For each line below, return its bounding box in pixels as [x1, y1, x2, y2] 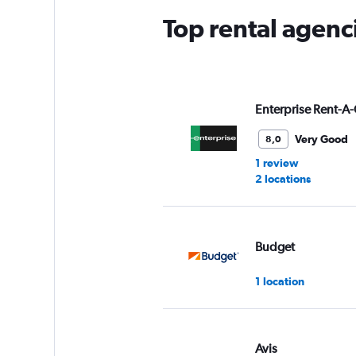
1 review [254, 157, 299, 169]
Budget [254, 238, 295, 254]
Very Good [294, 133, 348, 145]
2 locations [254, 172, 311, 185]
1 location [254, 274, 304, 288]
